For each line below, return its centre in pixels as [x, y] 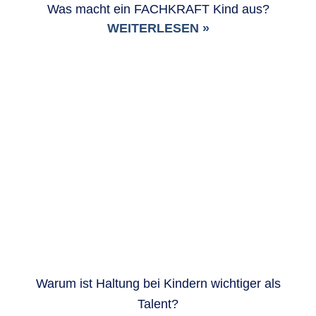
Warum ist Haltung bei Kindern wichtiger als [158, 283]
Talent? [158, 304]
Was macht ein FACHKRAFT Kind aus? [158, 9]
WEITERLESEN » [158, 28]
